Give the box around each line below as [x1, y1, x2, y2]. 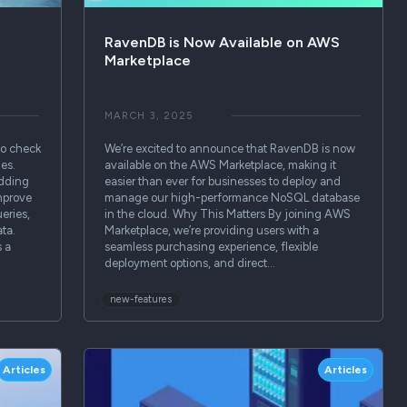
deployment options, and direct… [104, 255, 275, 270]
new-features [110, 293, 173, 305]
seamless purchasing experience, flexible [104, 239, 318, 253]
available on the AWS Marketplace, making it [104, 157, 336, 172]
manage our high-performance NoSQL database [104, 190, 360, 204]
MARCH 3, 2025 [104, 109, 194, 122]
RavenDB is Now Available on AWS [104, 33, 340, 51]
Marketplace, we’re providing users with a [104, 223, 319, 237]
